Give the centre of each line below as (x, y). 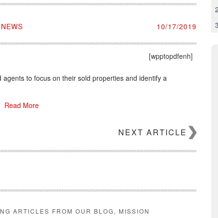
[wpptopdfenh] (171, 56)
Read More (21, 105)
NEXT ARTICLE (153, 132)
